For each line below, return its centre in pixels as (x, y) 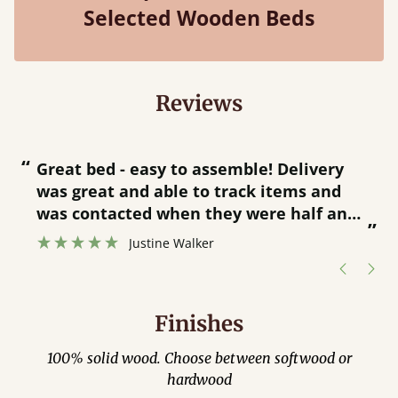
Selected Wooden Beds (199, 18)
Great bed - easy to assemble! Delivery (42, 169)
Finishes (199, 324)
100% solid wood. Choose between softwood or (199, 358)
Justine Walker (171, 243)
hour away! (81, 235)
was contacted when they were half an (192, 213)
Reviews (199, 103)
